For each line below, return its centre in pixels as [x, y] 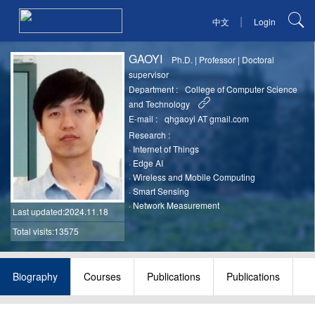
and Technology [160, 104]
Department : [154, 89]
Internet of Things [166, 149]
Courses [102, 277]
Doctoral [258, 60]
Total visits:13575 [45, 231]
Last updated [37, 211]
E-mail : [143, 119]
